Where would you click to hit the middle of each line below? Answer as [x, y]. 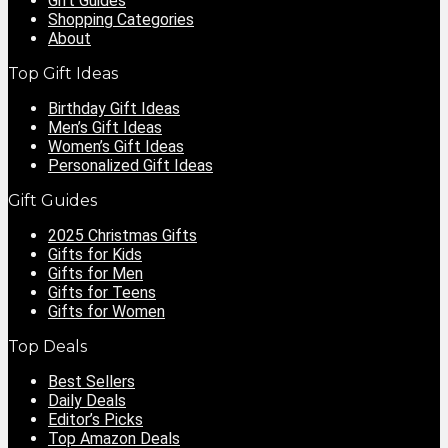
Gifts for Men [95, 273]
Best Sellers [91, 381]
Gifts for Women [106, 311]
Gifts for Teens [102, 292]
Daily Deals [87, 400]
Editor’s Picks [95, 419]
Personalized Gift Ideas [130, 165]
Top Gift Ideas [63, 73]
